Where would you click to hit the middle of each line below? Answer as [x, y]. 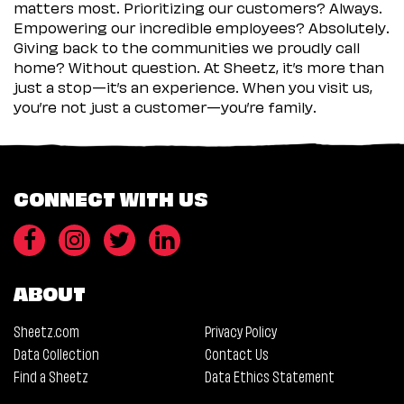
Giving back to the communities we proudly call [187, 46]
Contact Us [236, 353]
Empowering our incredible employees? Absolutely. [202, 27]
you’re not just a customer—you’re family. [165, 106]
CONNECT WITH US [110, 197]
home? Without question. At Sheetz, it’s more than [199, 66]
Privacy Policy [240, 330]
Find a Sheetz [51, 375]
